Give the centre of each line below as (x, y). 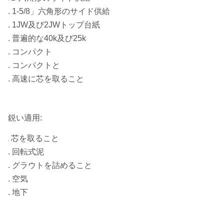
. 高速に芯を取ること (46, 79)
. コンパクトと (34, 65)
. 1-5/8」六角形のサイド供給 (59, 11)
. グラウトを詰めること (50, 165)
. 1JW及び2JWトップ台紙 (54, 25)
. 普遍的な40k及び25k (47, 38)
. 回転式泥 (26, 152)
